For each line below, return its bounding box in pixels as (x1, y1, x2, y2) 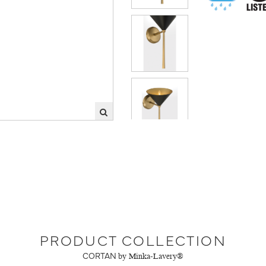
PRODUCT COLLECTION (39, 230, 227, 250)
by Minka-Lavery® (118, 252, 183, 262)
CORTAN (83, 249, 116, 262)
